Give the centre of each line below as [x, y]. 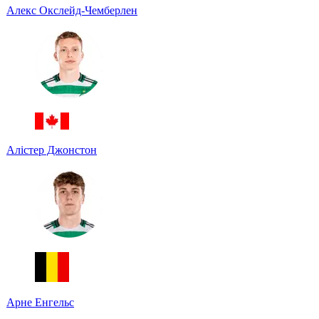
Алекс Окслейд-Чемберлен [72, 10]
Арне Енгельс [40, 302]
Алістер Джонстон [52, 150]
